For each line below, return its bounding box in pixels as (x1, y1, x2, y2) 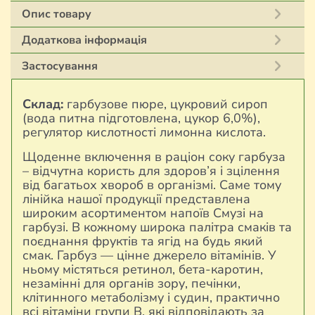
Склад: (22, 96, 63, 112)
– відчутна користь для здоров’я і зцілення (22, 162, 280, 179)
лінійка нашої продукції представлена (22, 191, 250, 207)
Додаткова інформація (22, 32, 147, 48)
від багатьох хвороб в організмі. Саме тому (22, 176, 281, 193)
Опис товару (22, 6, 91, 22)
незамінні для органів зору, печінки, (22, 275, 240, 292)
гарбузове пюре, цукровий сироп (63, 96, 268, 112)
